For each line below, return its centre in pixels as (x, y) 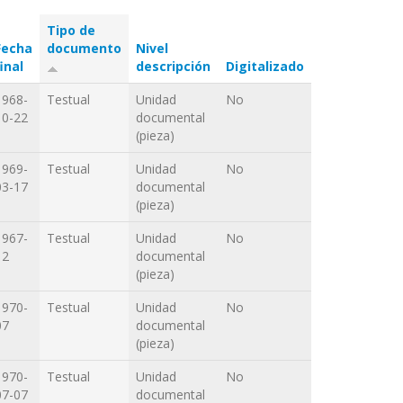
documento (84, 48)
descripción (173, 66)
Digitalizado (265, 66)
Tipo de (71, 30)
